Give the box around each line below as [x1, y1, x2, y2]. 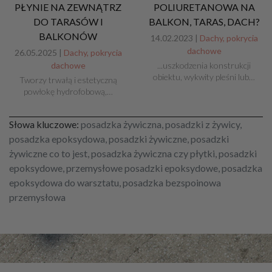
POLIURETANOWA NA [153, 1, 255, 13]
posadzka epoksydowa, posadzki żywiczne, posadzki [9, 133, 229, 145]
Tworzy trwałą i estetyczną [19, 75, 117, 86]
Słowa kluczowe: [9, 118, 81, 131]
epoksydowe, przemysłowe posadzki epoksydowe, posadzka [9, 162, 262, 174]
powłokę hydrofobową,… [23, 86, 113, 97]
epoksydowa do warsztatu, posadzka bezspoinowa [9, 177, 221, 189]
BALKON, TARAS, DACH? [148, 16, 260, 28]
